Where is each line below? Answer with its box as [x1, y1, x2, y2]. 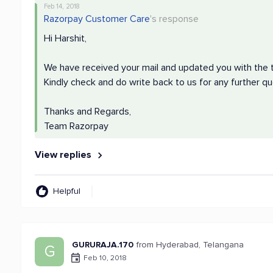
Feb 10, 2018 [83, 253, 127, 263]
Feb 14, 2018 [44, 2, 80, 10]
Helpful [53, 186, 81, 196]
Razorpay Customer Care [44, 13, 151, 25]
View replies [35, 149, 94, 161]
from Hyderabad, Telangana [136, 239, 244, 250]
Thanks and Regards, [44, 105, 132, 118]
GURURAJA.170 [72, 239, 134, 250]
